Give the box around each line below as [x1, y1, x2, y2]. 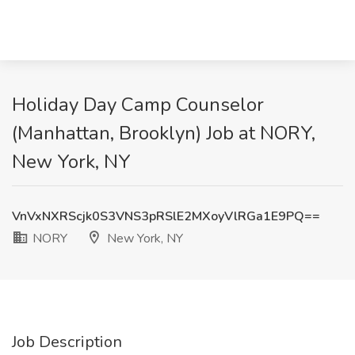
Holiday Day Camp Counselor [12, 92, 264, 117]
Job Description [12, 331, 122, 353]
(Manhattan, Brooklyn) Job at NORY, [12, 120, 315, 146]
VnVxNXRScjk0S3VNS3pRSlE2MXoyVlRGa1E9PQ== [12, 208, 320, 225]
